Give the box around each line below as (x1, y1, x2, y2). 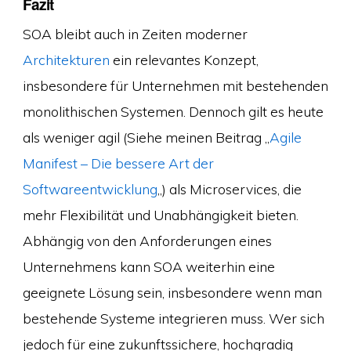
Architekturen (22, 50, 110, 68)
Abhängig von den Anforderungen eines (22, 231, 272, 249)
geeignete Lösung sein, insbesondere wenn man (22, 283, 322, 301)
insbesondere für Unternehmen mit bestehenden (22, 76, 328, 94)
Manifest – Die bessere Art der (22, 154, 214, 172)
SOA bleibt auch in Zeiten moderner (22, 24, 248, 42)
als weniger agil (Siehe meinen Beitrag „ (22, 128, 270, 146)
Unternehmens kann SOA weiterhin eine (22, 257, 275, 275)
